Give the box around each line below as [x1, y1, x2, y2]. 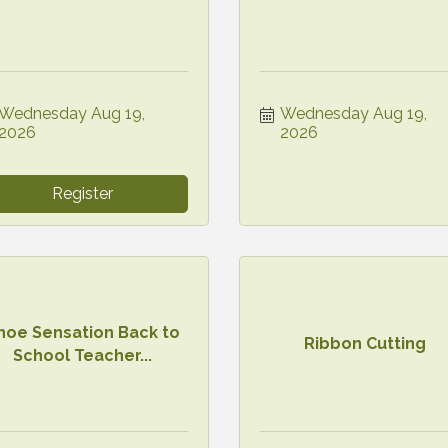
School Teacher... [13, 345, 153, 365]
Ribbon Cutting [304, 334, 427, 354]
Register [52, 183, 114, 203]
